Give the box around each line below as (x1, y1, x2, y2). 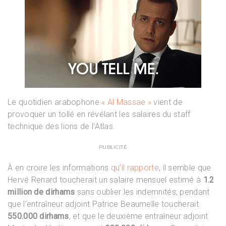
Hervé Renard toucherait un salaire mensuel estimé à (8, 175, 203, 185)
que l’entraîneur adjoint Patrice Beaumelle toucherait (8, 199, 199, 209)
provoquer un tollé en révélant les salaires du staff (8, 109, 191, 119)
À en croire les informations (8, 163, 111, 173)
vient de (151, 97, 183, 107)
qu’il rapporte (110, 163, 159, 173)
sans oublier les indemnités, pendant (75, 187, 210, 197)
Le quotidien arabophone (8, 97, 99, 107)
